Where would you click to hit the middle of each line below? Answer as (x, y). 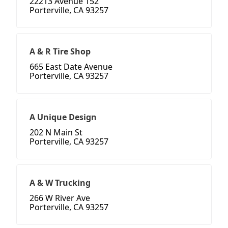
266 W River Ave (60, 198)
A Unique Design (63, 117)
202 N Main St (56, 133)
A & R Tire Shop (60, 52)
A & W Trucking (60, 183)
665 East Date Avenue (71, 67)
